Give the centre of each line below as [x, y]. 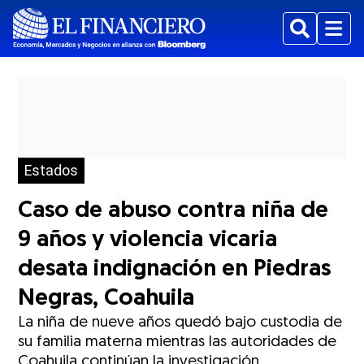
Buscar [312, 37]
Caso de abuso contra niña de [173, 211]
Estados [52, 171]
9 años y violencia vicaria [148, 240]
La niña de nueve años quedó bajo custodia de [180, 323]
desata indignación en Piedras [175, 270]
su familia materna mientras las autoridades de [178, 342]
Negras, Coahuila [106, 299]
